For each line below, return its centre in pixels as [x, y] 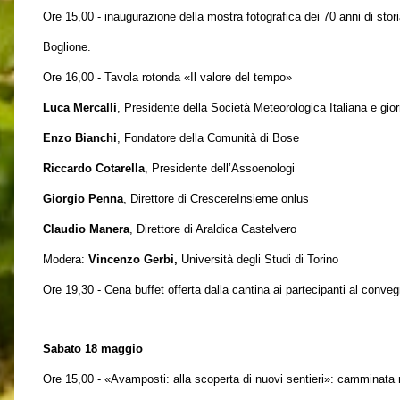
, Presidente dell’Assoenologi [220, 168]
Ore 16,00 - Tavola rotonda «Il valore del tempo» [167, 77]
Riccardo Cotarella [94, 168]
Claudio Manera [86, 229]
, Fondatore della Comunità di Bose [208, 138]
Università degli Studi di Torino [258, 259]
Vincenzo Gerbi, [133, 259]
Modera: [66, 259]
